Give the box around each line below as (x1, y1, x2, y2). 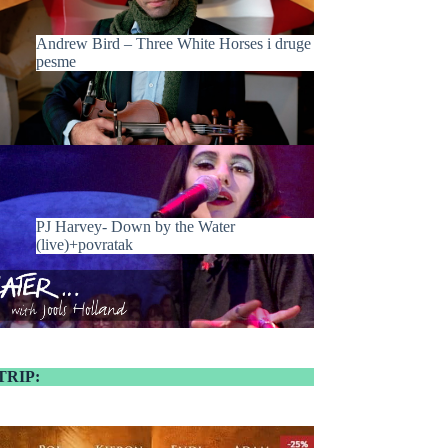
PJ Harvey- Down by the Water (36, 218, 236, 236)
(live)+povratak (36, 236, 134, 254)
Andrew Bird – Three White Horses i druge (36, 34, 312, 52)
